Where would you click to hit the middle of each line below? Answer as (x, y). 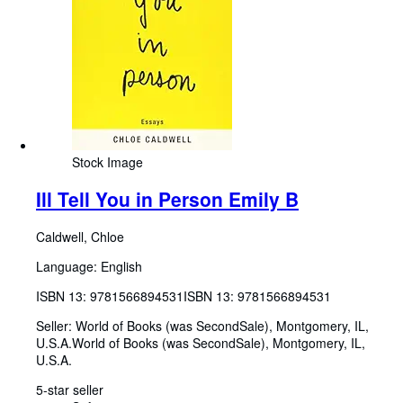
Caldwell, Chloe (80, 236)
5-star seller (70, 389)
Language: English (89, 266)
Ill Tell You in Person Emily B (167, 199)
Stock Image (107, 161)
